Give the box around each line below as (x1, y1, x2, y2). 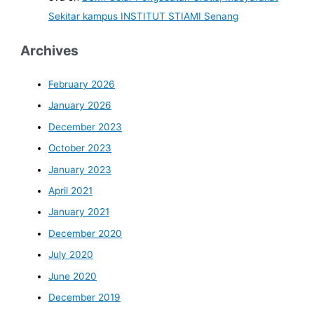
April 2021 (48, 184, 93, 196)
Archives (20, 42, 79, 60)
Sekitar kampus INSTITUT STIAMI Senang (48, 11, 239, 22)
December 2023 (48, 121, 123, 132)
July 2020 (48, 249, 94, 261)
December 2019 (48, 291, 121, 303)
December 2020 (48, 227, 123, 239)
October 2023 (48, 142, 112, 154)
